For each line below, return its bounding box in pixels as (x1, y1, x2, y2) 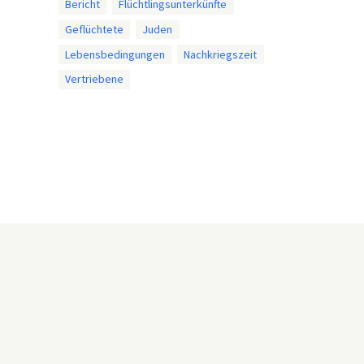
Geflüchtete (64, 21, 123, 37)
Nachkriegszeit (184, 46, 258, 62)
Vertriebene (64, 71, 123, 87)
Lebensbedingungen (64, 46, 165, 62)
